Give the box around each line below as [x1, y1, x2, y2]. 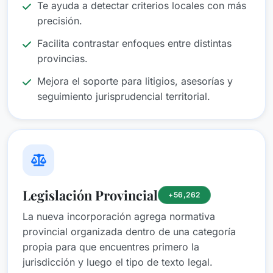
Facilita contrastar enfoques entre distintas [37, 37, 232, 50]
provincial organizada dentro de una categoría [23, 225, 236, 238]
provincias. [37, 52, 88, 65]
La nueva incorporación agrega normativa [23, 210, 215, 223]
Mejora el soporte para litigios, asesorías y [37, 75, 233, 88]
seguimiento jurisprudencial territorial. [37, 90, 210, 103]
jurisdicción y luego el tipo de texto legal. [23, 256, 213, 269]
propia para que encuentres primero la [23, 241, 199, 253]
